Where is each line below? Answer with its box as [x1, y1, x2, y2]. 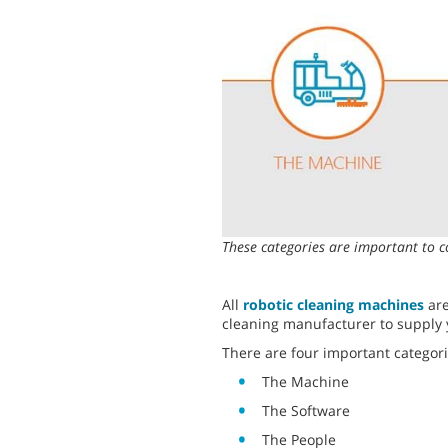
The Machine [262, 372, 349, 392]
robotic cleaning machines [243, 295, 424, 315]
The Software [262, 401, 350, 421]
